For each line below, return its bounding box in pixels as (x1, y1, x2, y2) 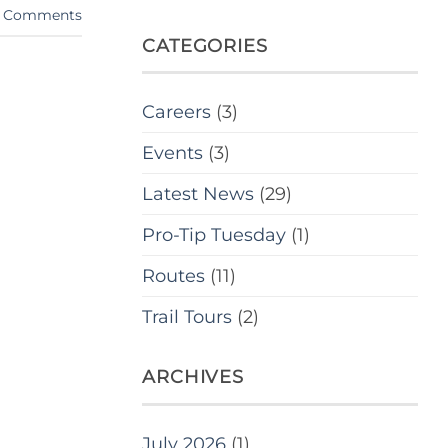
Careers (142, 100, 211, 122)
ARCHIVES (142, 366, 245, 388)
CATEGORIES (142, 34, 268, 56)
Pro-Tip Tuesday (142, 223, 286, 245)
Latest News (142, 182, 254, 204)
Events (142, 141, 203, 163)
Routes (142, 264, 205, 286)
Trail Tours (142, 305, 232, 327)
